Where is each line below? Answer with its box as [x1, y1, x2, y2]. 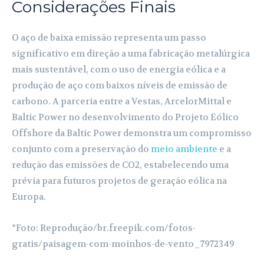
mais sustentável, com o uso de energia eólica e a [12, 63, 226, 75]
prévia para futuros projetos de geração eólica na [12, 174, 227, 187]
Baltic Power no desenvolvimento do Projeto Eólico [12, 111, 239, 123]
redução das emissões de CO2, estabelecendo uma [12, 159, 229, 171]
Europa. [12, 190, 46, 203]
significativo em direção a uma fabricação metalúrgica [12, 47, 250, 60]
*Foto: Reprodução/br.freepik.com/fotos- [12, 222, 196, 234]
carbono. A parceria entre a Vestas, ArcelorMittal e [12, 95, 232, 107]
